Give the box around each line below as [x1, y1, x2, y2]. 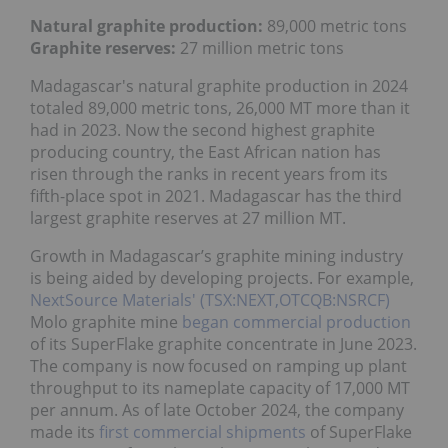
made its [30, 420, 99, 443]
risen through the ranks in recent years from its [30, 162, 388, 185]
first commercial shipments [99, 420, 306, 443]
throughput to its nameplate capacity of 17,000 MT [30, 376, 410, 399]
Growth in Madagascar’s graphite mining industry [30, 244, 403, 267]
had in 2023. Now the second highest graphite [30, 118, 375, 141]
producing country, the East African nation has [30, 140, 381, 163]
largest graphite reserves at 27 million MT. [30, 206, 346, 229]
